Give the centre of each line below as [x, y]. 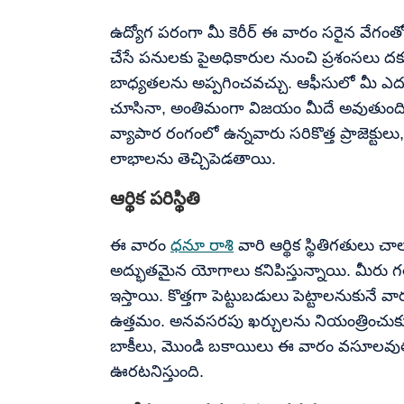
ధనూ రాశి [202, 245]
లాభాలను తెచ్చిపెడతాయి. [193, 158]
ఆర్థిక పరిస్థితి [155, 198]
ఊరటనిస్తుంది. [157, 371]
